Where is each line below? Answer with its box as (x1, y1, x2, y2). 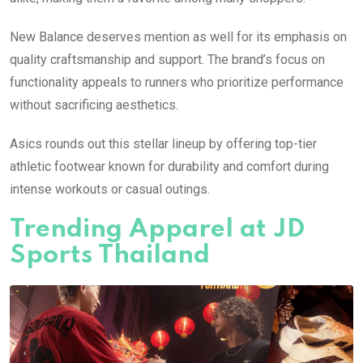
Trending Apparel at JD (10, 217, 305, 243)
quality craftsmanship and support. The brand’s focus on (10, 52, 325, 68)
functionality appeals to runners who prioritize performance (10, 75, 344, 91)
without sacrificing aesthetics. (10, 97, 178, 113)
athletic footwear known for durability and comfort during (10, 159, 329, 175)
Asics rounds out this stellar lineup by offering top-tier (10, 136, 317, 152)
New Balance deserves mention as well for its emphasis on (10, 29, 347, 45)
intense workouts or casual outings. (10, 181, 210, 198)
